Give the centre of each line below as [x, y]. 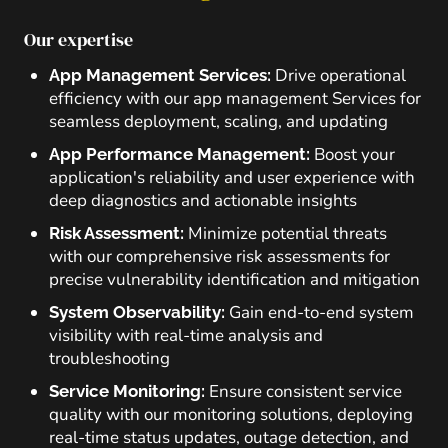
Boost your [354, 154]
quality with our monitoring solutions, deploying [231, 414]
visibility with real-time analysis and [186, 335]
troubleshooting [109, 358]
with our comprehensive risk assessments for [219, 256]
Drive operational [340, 75]
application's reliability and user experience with [232, 177]
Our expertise [78, 39]
